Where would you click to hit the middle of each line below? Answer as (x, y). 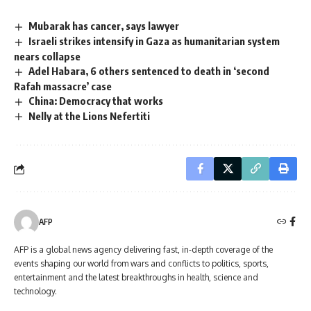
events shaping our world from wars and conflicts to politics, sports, (141, 264)
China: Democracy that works (96, 100)
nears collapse (47, 56)
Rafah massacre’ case (63, 86)
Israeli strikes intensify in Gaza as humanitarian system (154, 41)
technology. (35, 292)
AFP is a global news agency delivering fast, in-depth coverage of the (143, 250)
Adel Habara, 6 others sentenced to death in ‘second (149, 70)
